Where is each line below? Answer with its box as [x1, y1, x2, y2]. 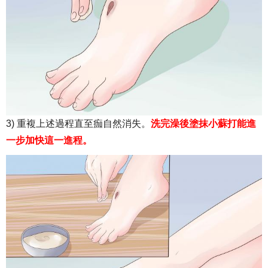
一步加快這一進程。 [6, 135, 92, 146]
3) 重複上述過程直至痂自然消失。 [6, 118, 151, 129]
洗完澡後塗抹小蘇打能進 [151, 118, 256, 129]
